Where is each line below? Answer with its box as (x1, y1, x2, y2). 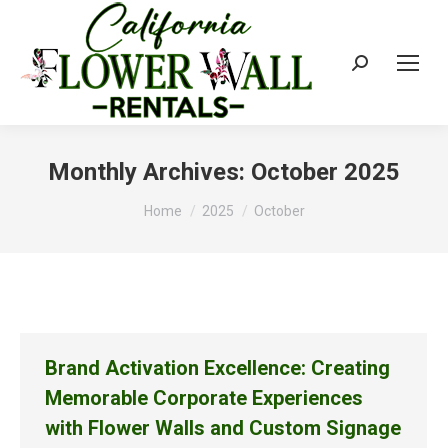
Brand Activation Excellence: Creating (45, 356, 390, 380)
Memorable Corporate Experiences (45, 386, 363, 410)
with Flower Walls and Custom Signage (45, 416, 401, 440)
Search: (351, 56, 402, 76)
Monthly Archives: (48, 158, 251, 186)
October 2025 (251, 158, 400, 186)
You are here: (143, 192, 233, 211)
